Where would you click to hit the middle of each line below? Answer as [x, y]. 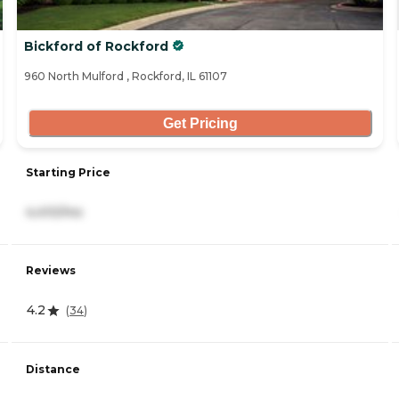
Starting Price [68, 173]
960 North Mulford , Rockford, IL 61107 [126, 77]
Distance [53, 369]
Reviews [51, 271]
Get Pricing [200, 123]
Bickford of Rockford [96, 47]
